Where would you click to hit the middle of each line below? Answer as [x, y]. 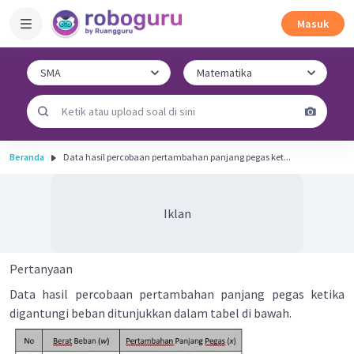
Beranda [27, 157]
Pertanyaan [41, 269]
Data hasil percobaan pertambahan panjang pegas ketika [177, 294]
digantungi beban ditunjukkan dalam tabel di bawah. [151, 313]
